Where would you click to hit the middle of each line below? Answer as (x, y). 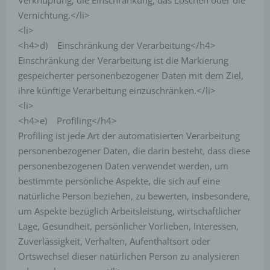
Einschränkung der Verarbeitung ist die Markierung (123, 60)
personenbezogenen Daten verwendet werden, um (123, 166)
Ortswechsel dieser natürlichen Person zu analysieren (129, 256)
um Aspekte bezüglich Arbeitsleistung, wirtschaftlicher (130, 211)
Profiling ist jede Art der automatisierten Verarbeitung (129, 136)
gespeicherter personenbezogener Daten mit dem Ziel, (131, 75)
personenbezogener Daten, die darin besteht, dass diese (134, 151)
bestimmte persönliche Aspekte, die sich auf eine (119, 181)
